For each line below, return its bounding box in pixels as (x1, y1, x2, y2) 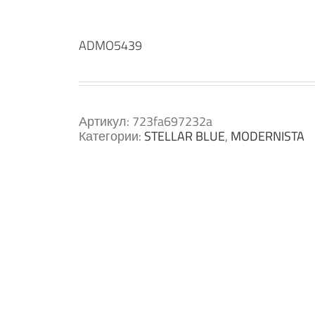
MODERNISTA (231, 127, 304, 146)
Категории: (79, 127, 144, 146)
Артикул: (79, 112, 132, 131)
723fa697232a (132, 112, 212, 131)
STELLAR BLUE (144, 127, 225, 146)
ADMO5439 (79, 36, 142, 55)
